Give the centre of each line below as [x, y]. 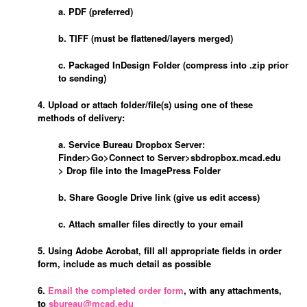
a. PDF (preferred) [96, 11]
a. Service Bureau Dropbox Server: [132, 144]
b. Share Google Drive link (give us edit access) [159, 197]
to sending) [82, 77]
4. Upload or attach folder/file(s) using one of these [145, 104]
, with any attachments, [233, 290]
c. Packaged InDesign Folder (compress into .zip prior [173, 64]
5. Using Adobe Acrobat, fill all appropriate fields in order [160, 250]
